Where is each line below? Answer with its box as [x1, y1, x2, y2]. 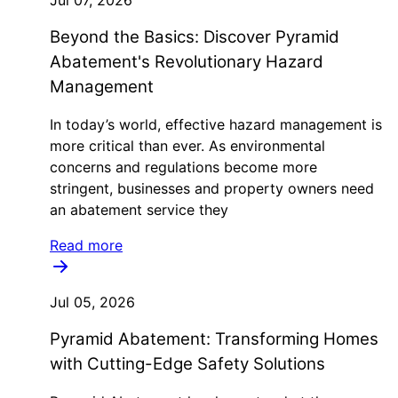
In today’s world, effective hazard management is [50, 115, 382, 133]
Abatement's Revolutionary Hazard [50, 52, 323, 72]
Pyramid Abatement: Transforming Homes [50, 329, 378, 349]
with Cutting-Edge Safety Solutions [50, 354, 325, 374]
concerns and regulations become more [50, 158, 317, 176]
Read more [50, 236, 123, 254]
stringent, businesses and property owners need [50, 179, 374, 197]
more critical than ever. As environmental [50, 137, 325, 155]
